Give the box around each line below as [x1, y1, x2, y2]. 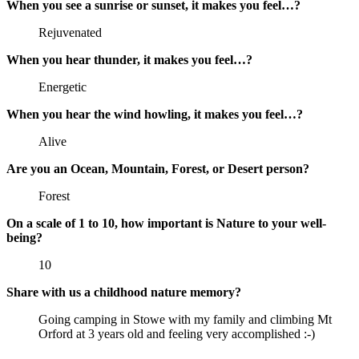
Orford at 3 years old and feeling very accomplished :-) [38, 327, 315, 341]
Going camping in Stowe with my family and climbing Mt [38, 313, 332, 327]
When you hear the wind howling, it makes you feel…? [6, 107, 303, 122]
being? [6, 231, 42, 245]
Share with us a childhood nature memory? [6, 285, 241, 300]
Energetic [38, 80, 87, 95]
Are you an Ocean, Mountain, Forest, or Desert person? [6, 162, 309, 176]
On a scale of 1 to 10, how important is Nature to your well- [6, 216, 326, 231]
